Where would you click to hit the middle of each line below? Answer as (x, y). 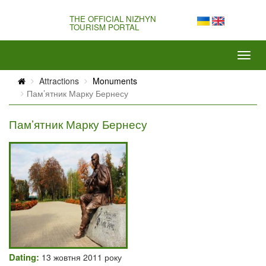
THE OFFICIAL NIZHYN (113, 19)
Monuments (115, 81)
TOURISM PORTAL (104, 27)
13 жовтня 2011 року (80, 257)
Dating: (24, 257)
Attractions (58, 81)
